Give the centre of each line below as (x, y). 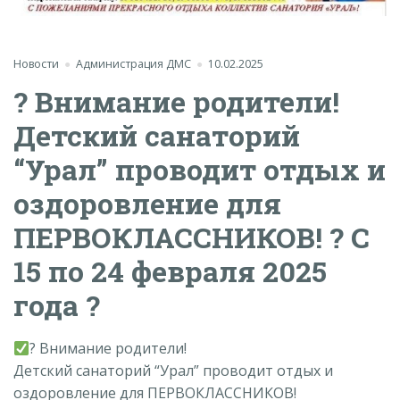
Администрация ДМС (133, 64)
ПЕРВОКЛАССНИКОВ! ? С (192, 237)
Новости (36, 64)
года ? (57, 304)
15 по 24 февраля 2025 (170, 271)
